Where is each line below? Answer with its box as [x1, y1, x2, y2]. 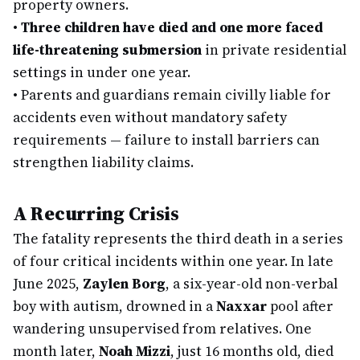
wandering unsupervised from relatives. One [13, 319, 312, 338]
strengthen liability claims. [13, 153, 194, 172]
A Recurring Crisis [13, 200, 179, 227]
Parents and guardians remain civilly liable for [21, 85, 331, 104]
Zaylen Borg [83, 274, 166, 293]
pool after [267, 297, 333, 316]
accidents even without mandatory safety [13, 108, 287, 127]
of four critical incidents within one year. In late [13, 252, 333, 271]
